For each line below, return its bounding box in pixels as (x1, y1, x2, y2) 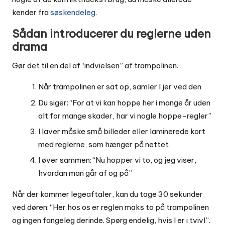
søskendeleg (50, 8, 95, 18)
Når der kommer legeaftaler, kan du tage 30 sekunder (12, 189, 203, 199)
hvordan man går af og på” (38, 168, 132, 178)
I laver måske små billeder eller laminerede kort (38, 126, 205, 136)
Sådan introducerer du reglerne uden (12, 27, 211, 41)
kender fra (12, 8, 50, 18)
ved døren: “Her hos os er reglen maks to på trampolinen (12, 202, 209, 212)
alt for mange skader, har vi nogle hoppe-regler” (38, 110, 211, 121)
